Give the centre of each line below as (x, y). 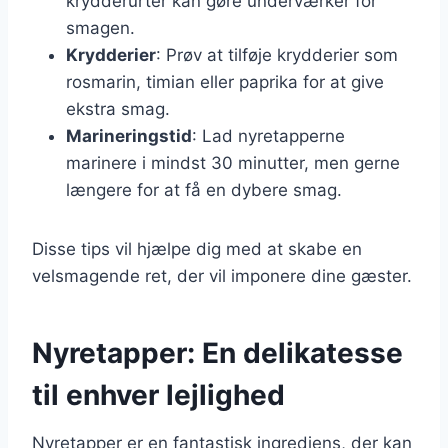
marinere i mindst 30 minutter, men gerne (233, 162)
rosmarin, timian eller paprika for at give (225, 81)
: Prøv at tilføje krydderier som (277, 54)
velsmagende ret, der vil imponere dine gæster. (222, 275)
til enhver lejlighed (158, 394)
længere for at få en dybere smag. (204, 189)
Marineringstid (129, 135)
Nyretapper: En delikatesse (217, 352)
